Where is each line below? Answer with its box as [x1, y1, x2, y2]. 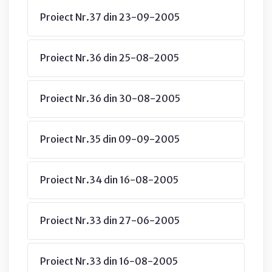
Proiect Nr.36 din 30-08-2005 [40, 92, 180, 104]
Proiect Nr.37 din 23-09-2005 [40, 10, 180, 23]
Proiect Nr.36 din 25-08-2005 [40, 51, 179, 64]
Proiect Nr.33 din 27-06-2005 [40, 214, 180, 226]
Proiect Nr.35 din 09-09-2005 [40, 132, 180, 145]
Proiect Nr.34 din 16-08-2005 [40, 173, 178, 186]
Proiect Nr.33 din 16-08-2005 [40, 254, 178, 267]
